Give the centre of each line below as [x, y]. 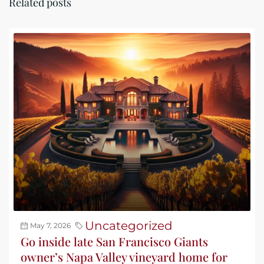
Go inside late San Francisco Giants [114, 241]
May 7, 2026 [50, 225]
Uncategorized [129, 225]
